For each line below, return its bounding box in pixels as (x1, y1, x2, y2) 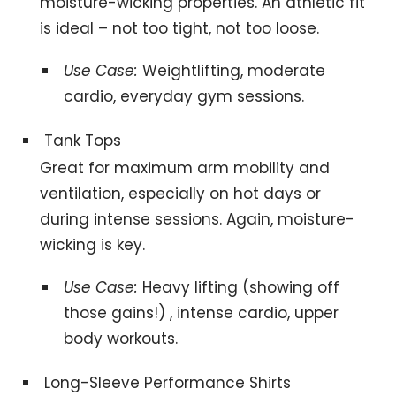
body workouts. (63, 327, 178, 349)
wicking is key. (40, 233, 146, 255)
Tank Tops (44, 129, 122, 151)
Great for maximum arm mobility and (40, 156, 331, 179)
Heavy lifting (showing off (137, 276, 339, 298)
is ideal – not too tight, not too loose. (40, 17, 320, 39)
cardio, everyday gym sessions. (63, 85, 304, 107)
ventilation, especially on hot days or (40, 182, 322, 204)
